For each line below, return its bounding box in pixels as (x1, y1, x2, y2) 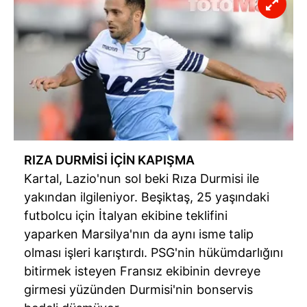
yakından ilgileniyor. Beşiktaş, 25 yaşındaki (24, 190, 269, 205)
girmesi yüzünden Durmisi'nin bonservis (24, 282, 253, 297)
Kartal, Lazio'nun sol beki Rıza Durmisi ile (24, 171, 259, 186)
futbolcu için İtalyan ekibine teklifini (24, 208, 228, 223)
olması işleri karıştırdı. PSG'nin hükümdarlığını (24, 245, 283, 260)
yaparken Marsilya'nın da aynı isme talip (24, 227, 254, 242)
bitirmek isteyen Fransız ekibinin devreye (24, 264, 260, 279)
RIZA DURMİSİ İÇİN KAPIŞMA (24, 153, 195, 168)
